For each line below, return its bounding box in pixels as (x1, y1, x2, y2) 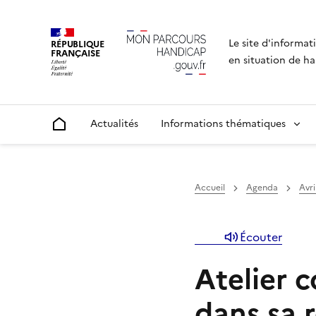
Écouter (240, 229, 282, 245)
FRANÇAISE (51, 46, 100, 60)
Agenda (246, 181, 278, 194)
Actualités (90, 116, 138, 131)
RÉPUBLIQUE (51, 37, 104, 51)
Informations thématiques (161, 116, 286, 131)
